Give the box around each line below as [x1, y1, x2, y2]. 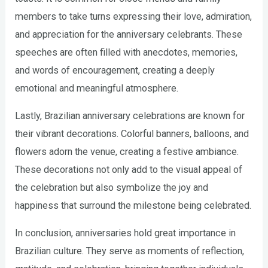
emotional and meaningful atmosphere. [15, 82, 179, 94]
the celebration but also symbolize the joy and [15, 182, 209, 194]
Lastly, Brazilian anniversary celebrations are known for [15, 110, 245, 122]
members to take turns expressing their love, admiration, [15, 10, 252, 22]
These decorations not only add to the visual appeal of [15, 164, 243, 176]
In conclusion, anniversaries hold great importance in [15, 227, 236, 239]
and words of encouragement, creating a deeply [15, 64, 215, 76]
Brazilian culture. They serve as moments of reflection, [15, 245, 245, 257]
